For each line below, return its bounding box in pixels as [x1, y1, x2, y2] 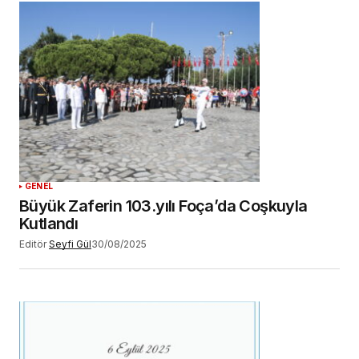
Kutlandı [19, 214, 79, 234]
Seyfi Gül [49, 238, 91, 251]
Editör [19, 238, 46, 251]
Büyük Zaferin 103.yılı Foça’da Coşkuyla [19, 196, 308, 216]
